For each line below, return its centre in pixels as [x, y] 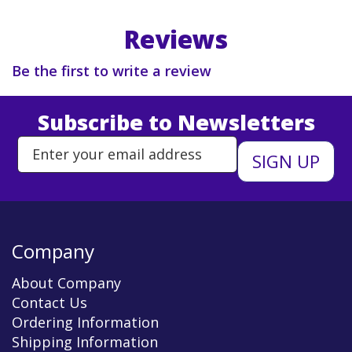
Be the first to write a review [112, 70]
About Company [66, 282]
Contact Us [49, 302]
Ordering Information [85, 322]
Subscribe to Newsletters [176, 122]
